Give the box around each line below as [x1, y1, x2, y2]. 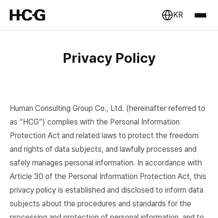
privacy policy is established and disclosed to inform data [10, 185, 203, 195]
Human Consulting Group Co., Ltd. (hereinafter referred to [10, 104, 205, 113]
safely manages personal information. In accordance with [10, 158, 202, 167]
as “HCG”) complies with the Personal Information [10, 117, 180, 127]
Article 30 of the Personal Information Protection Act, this [10, 172, 206, 181]
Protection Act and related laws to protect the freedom [10, 131, 199, 140]
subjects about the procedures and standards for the [10, 199, 191, 208]
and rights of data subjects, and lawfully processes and [10, 145, 197, 154]
